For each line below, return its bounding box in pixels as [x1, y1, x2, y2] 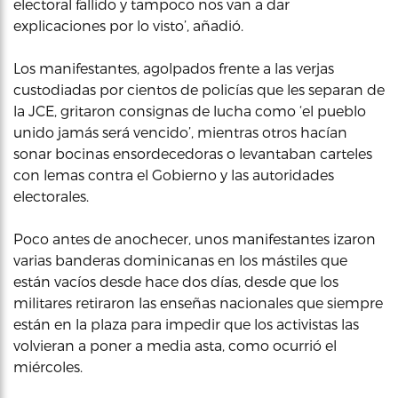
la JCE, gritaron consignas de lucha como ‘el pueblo [13, 102, 366, 119]
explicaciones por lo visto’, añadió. [13, 17, 243, 34]
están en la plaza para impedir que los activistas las [13, 315, 359, 332]
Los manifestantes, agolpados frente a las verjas [13, 60, 334, 76]
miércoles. [13, 358, 83, 375]
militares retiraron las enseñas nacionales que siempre [13, 294, 383, 311]
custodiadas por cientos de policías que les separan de [13, 81, 385, 98]
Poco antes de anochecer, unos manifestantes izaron [13, 230, 376, 247]
